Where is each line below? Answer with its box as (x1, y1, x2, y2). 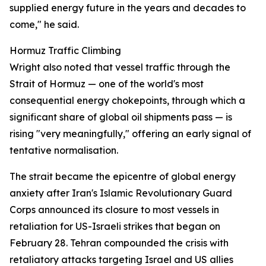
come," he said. (9, 18, 79, 30)
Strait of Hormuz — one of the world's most (9, 78, 204, 90)
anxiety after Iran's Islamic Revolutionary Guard (9, 187, 232, 199)
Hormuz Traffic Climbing (9, 45, 121, 56)
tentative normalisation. (9, 144, 118, 156)
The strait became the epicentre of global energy (9, 170, 236, 182)
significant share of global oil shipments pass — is (9, 111, 232, 123)
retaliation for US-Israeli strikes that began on (9, 220, 220, 232)
